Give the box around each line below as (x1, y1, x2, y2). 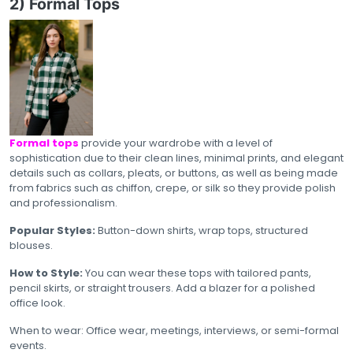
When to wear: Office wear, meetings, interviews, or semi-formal (9, 322, 339, 338)
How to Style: (9, 265, 83, 281)
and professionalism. (9, 195, 120, 210)
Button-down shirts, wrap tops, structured (95, 222, 308, 238)
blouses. (9, 237, 53, 253)
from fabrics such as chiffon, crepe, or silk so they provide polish (9, 180, 336, 195)
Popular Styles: (9, 222, 95, 238)
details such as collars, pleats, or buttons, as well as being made (9, 165, 338, 180)
